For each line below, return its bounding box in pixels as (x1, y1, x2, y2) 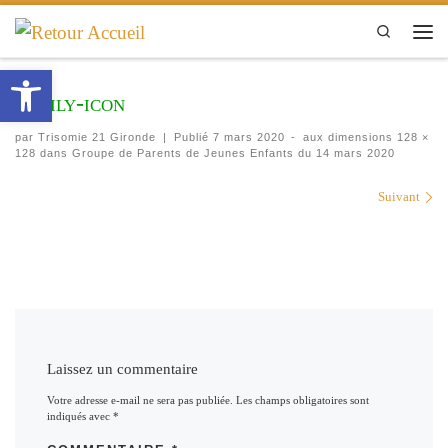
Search (392, 22, 428, 38)
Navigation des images (14, 186, 179, 207)
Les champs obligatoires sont (236, 394, 370, 407)
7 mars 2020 (212, 130, 285, 143)
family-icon (15, 90, 125, 117)
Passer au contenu (27, 19, 128, 34)
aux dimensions (303, 130, 393, 143)
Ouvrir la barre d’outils (9, 61, 306, 97)
